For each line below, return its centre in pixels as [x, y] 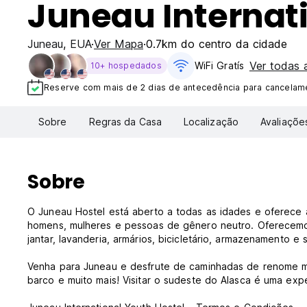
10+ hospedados [126, 65]
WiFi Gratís [219, 65]
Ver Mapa [119, 44]
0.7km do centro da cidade [217, 44]
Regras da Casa [125, 122]
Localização [211, 122]
